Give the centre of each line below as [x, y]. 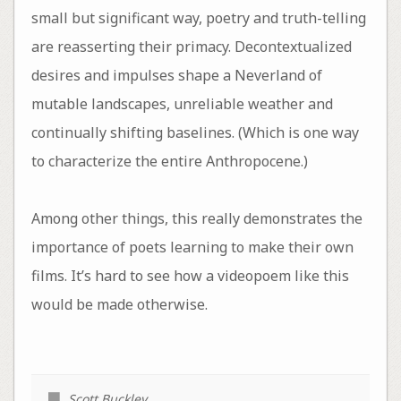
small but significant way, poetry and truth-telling [198, 18]
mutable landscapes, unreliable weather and [182, 104]
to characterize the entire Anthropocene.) [169, 162]
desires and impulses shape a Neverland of [176, 76]
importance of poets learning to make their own [192, 247]
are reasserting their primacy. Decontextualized [191, 47]
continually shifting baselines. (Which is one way [195, 133]
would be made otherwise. [119, 305]
